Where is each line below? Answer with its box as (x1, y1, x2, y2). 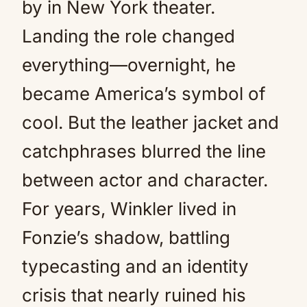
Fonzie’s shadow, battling (22, 226, 230, 248)
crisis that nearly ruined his (22, 284, 246, 306)
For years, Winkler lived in (22, 197, 236, 219)
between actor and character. (22, 169, 268, 191)
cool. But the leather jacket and (22, 111, 279, 133)
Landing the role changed (22, 25, 235, 47)
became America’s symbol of (22, 82, 266, 104)
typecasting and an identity (22, 255, 249, 277)
